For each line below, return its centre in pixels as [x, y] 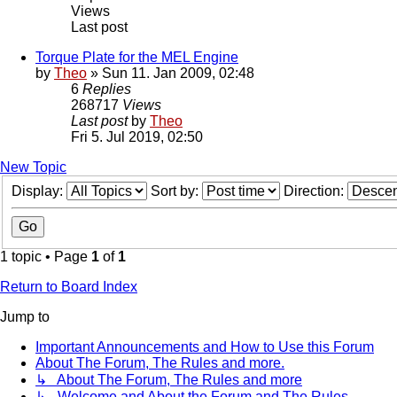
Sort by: [176, 191]
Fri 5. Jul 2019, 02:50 [137, 137]
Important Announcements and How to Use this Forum [205, 347]
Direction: [315, 191]
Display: [39, 191]
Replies [107, 90]
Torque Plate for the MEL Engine [137, 58]
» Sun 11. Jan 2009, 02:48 [171, 74]
